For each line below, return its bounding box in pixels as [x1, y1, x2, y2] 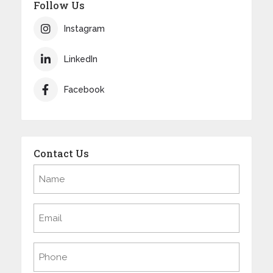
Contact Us [33, 147, 89, 160]
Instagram [63, 23, 105, 34]
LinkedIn [63, 54, 97, 64]
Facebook [63, 84, 104, 94]
